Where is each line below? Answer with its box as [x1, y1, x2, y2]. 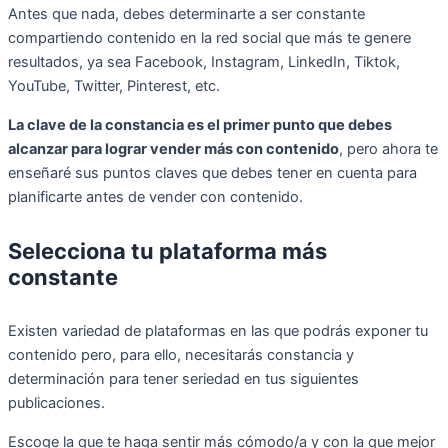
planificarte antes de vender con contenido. [8, 187, 303, 206]
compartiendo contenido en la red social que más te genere [8, 29, 411, 48]
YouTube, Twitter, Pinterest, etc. [8, 77, 220, 96]
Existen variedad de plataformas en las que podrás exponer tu [8, 321, 428, 340]
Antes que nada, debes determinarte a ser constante [8, 5, 365, 24]
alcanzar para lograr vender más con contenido [8, 139, 339, 158]
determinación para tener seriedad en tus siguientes [8, 369, 359, 388]
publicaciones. [8, 393, 105, 412]
